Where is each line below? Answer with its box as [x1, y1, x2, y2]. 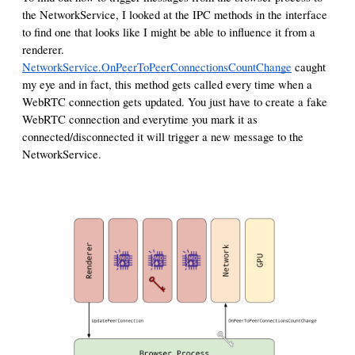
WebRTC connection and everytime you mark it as [22, 111, 258, 127]
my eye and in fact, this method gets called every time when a [22, 76, 312, 92]
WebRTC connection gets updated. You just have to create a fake [22, 94, 327, 109]
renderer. [22, 41, 64, 57]
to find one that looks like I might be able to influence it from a [22, 24, 315, 40]
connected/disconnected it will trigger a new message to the [22, 128, 303, 144]
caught [292, 59, 326, 74]
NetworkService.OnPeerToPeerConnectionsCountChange [22, 59, 292, 74]
